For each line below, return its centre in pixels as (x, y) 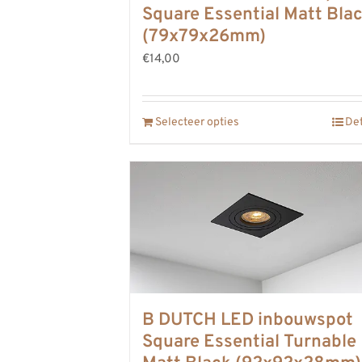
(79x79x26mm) (204, 36)
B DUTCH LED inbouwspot (248, 320)
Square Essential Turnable (249, 342)
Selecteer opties (197, 122)
